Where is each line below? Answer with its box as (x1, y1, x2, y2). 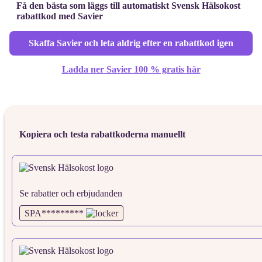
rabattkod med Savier (16, 11, 103, 22)
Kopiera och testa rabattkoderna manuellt (19, 129, 185, 140)
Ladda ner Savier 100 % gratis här (61, 64, 201, 75)
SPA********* (25, 208, 84, 219)
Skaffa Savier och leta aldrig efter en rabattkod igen (29, 38, 233, 49)
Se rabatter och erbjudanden (19, 188, 122, 199)
